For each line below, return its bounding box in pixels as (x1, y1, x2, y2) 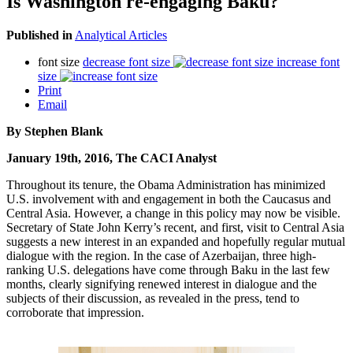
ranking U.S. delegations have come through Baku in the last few (6, 262, 330, 277)
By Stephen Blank (6, 124, 103, 138)
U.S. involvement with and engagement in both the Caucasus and (6, 191, 331, 206)
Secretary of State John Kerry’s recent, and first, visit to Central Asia (6, 220, 344, 234)
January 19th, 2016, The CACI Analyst (6, 150, 217, 165)
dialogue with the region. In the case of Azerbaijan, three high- (6, 248, 316, 262)
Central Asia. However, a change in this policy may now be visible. (6, 206, 340, 220)
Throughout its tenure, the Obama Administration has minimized (6, 177, 325, 191)
